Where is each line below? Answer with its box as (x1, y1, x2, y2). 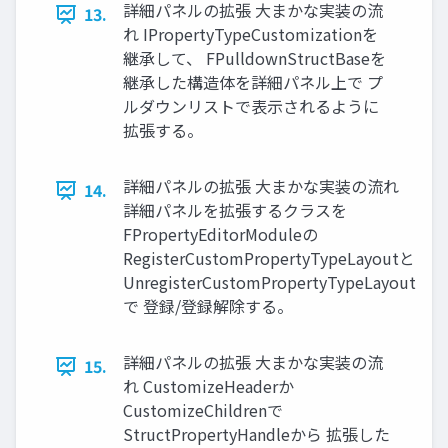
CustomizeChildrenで (123, 398, 283, 423)
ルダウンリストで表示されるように (123, 94, 379, 119)
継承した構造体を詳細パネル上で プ (123, 70, 383, 95)
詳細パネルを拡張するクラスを (123, 198, 347, 223)
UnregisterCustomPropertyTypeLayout (123, 270, 416, 295)
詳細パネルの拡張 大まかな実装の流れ (123, 174, 399, 199)
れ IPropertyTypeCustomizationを (123, 22, 378, 47)
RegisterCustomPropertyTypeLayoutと (123, 246, 415, 271)
